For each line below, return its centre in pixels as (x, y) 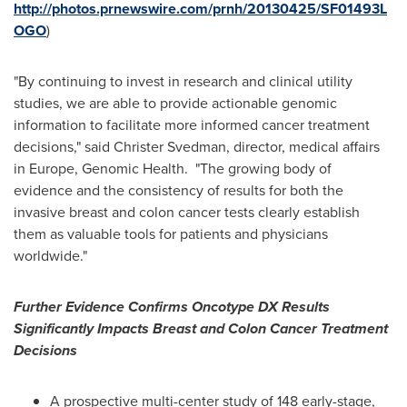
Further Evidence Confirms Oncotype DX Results (172, 306)
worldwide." (50, 255)
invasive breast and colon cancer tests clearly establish (187, 212)
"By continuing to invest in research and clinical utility (183, 81)
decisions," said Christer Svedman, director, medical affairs (197, 146)
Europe (52, 168)
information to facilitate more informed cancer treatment (192, 124)
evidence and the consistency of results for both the (179, 190)
